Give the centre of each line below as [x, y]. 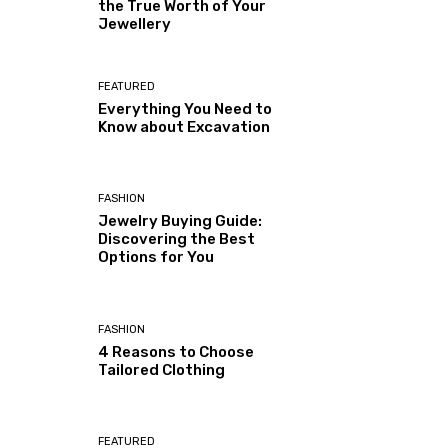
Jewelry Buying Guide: [180, 221]
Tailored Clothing [162, 369]
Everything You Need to [185, 109]
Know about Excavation [184, 127]
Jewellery [135, 24]
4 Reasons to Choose [176, 351]
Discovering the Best [177, 239]
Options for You [156, 257]
